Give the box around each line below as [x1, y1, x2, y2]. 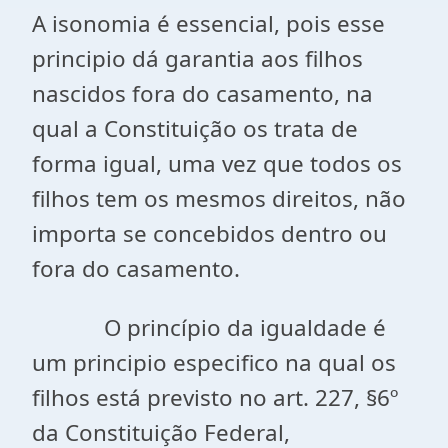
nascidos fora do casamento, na [32, 78, 373, 109]
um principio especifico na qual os [32, 347, 396, 378]
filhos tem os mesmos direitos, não [32, 183, 406, 214]
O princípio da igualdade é [32, 312, 386, 343]
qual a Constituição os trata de [32, 113, 358, 144]
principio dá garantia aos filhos [32, 43, 363, 74]
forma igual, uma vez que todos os [32, 148, 402, 179]
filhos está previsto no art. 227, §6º [32, 382, 398, 413]
